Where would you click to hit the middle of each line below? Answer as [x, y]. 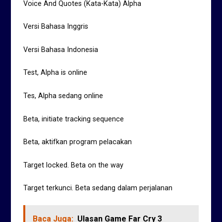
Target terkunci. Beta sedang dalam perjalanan [98, 188]
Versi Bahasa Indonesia [61, 50]
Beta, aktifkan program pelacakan [78, 142]
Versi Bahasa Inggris [56, 27]
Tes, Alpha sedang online [63, 96]
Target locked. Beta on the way [74, 165]
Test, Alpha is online [55, 73]
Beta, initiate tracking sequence [74, 119]
